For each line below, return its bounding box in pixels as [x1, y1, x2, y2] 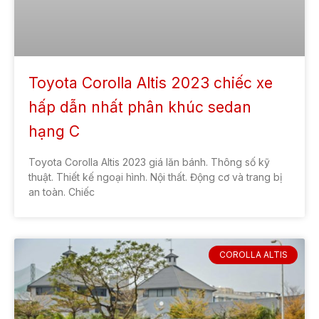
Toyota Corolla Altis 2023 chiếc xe [28, 73, 273, 92]
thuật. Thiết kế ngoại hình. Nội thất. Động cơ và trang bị [28, 170, 282, 183]
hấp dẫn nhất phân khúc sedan [28, 98, 251, 116]
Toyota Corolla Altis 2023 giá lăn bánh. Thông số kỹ [28, 155, 270, 168]
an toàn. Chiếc [28, 185, 95, 198]
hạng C [28, 122, 80, 140]
